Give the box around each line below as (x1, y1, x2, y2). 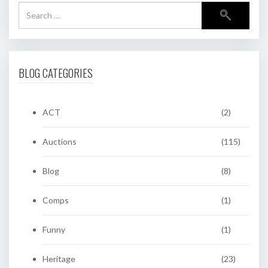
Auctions (42, 136, 77, 147)
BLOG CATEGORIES (19, 63, 93, 81)
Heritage (42, 253, 75, 264)
